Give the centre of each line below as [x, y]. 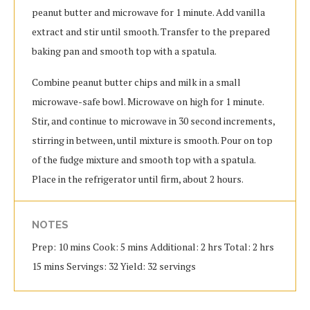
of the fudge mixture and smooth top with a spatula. [144, 160]
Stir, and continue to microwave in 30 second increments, [153, 121]
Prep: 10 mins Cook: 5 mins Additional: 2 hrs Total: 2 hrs [153, 247]
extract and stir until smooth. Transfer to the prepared [151, 32]
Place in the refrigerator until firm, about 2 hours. [138, 179]
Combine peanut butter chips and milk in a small [136, 82]
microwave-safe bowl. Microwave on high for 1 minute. [148, 102]
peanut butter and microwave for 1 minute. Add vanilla [148, 12]
